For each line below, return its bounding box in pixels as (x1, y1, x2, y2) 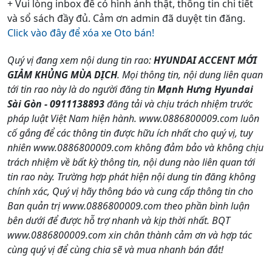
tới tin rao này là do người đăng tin (7, 82, 157, 96)
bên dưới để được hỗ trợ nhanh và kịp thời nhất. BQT (7, 213, 230, 227)
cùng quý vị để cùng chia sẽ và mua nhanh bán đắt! (7, 242, 223, 256)
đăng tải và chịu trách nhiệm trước (104, 97, 253, 110)
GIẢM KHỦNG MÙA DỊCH (7, 67, 117, 81)
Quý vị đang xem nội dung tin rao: (7, 53, 154, 67)
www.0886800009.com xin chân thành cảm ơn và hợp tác (7, 228, 252, 242)
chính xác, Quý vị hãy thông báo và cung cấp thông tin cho (7, 184, 253, 198)
